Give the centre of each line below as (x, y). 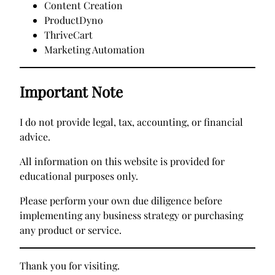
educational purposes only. (79, 176)
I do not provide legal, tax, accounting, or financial (131, 122)
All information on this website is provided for (122, 161)
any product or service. (71, 230)
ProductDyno (74, 20)
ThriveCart (68, 35)
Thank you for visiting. (70, 266)
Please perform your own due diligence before (121, 201)
